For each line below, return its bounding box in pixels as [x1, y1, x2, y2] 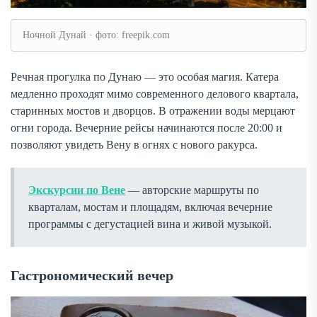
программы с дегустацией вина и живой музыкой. [28, 217, 272, 230]
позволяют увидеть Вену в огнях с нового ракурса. [11, 138, 258, 151]
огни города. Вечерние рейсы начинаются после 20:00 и [11, 121, 282, 134]
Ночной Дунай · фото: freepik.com [23, 29, 170, 40]
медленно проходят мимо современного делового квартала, [11, 87, 299, 100]
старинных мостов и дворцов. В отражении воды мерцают [11, 104, 295, 117]
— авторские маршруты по [125, 183, 259, 196]
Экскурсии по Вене [28, 183, 125, 196]
